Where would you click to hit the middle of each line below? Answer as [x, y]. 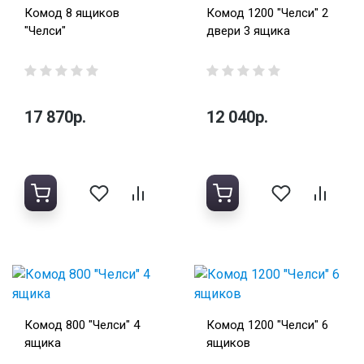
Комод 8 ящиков [72, 13]
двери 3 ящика [248, 31]
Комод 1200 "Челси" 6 [267, 325]
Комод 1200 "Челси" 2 [267, 13]
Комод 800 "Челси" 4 [82, 325]
